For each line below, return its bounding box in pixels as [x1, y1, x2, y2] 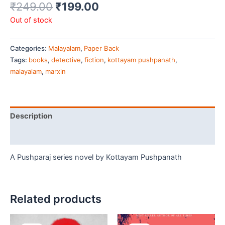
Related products [10, 192, 101, 206]
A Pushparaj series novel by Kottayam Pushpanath [10, 153, 182, 162]
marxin [45, 67, 66, 76]
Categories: [10, 44, 48, 53]
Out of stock [10, 15, 52, 25]
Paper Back [84, 44, 119, 53]
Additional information [10, 130, 90, 140]
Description [10, 111, 52, 121]
